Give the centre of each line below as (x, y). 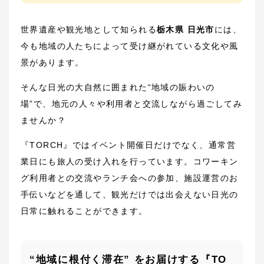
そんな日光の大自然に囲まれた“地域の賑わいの (118, 87)
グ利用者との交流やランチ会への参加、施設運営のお (130, 178)
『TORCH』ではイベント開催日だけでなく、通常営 (128, 145)
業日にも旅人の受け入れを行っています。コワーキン (130, 161)
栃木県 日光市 (186, 29)
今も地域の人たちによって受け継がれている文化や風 (130, 46)
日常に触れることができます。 (84, 211)
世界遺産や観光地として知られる (89, 29)
